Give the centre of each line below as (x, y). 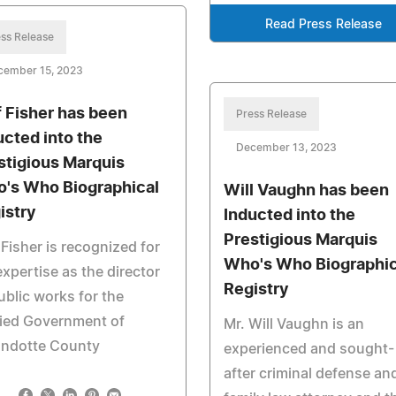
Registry (256, 290)
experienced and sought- (308, 350)
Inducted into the (289, 216)
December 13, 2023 (286, 148)
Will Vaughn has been (306, 191)
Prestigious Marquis (300, 241)
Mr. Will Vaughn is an (293, 325)
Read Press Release (324, 25)
